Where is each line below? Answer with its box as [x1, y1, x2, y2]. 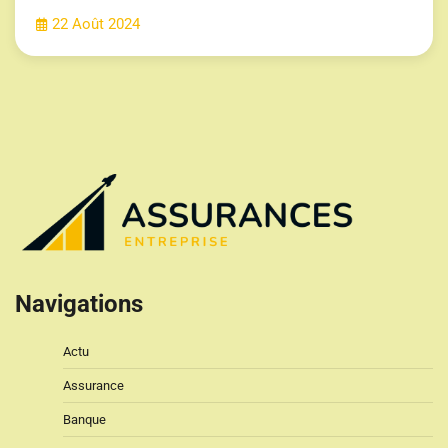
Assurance [63, 377, 124, 393]
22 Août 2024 [52, 16, 140, 34]
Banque [63, 411, 106, 427]
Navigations [15, 289, 143, 318]
